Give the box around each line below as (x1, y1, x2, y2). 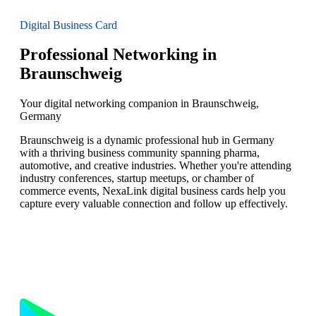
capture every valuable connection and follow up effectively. (20, 197, 288, 210)
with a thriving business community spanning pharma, (20, 147, 260, 159)
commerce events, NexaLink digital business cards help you (20, 185, 286, 197)
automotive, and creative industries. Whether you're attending (20, 159, 291, 172)
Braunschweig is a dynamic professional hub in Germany (20, 134, 274, 147)
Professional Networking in (20, 45, 217, 64)
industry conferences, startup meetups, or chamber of (20, 172, 254, 185)
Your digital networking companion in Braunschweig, (20, 97, 259, 110)
